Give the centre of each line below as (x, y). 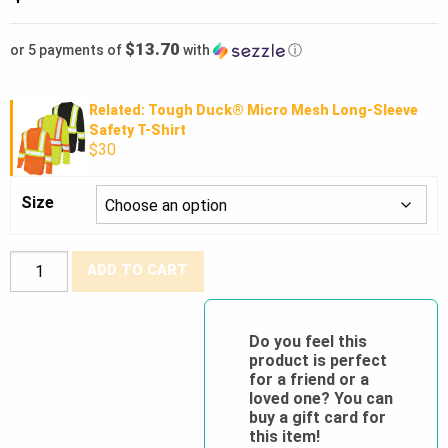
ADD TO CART (138, 271)
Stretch (34, 386)
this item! (284, 436)
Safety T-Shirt (137, 129)
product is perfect (317, 360)
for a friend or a (308, 379)
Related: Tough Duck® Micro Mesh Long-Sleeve (253, 109)
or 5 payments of (67, 49)
